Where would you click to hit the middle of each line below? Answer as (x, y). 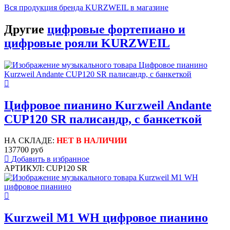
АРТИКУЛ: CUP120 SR (46, 168)
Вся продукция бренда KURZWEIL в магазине (86, 7)
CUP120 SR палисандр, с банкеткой (103, 119)
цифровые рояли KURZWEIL (87, 43)
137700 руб (24, 150)
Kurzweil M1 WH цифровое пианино (106, 218)
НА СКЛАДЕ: (30, 141)
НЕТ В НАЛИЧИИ (92, 141)
